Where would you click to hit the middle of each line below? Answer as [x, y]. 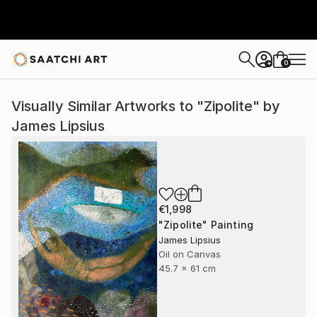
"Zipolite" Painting [206, 225]
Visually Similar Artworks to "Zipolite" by [146, 106]
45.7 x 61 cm [187, 268]
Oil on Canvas [190, 254]
